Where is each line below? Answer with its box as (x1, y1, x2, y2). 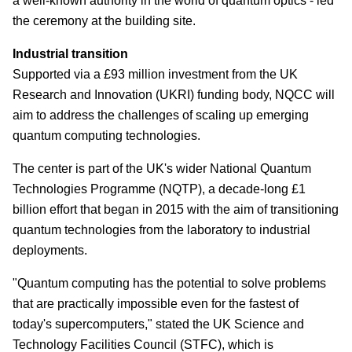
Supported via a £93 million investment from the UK (13, 68, 298, 82)
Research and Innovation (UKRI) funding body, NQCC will (13, 88, 335, 102)
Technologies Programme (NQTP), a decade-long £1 (13, 182, 306, 196)
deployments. (13, 244, 87, 258)
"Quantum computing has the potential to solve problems (13, 277, 326, 291)
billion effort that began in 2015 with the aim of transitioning (13, 203, 339, 217)
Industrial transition (13, 47, 128, 61)
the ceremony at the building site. (13, 14, 196, 28)
